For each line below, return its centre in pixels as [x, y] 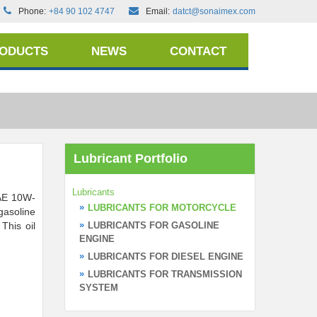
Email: [158, 11]
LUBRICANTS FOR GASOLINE [154, 225]
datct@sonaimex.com [214, 11]
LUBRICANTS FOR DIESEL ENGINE [166, 257]
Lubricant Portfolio [131, 158]
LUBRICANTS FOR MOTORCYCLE [162, 208]
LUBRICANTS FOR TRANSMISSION [165, 274]
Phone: [32, 11]
